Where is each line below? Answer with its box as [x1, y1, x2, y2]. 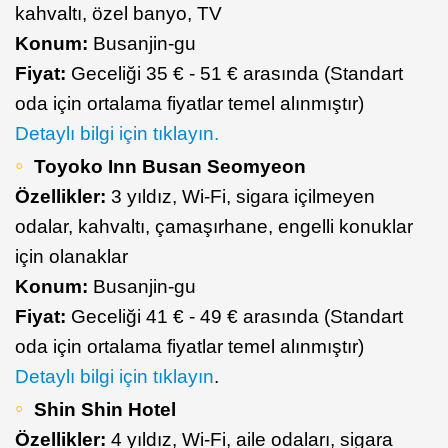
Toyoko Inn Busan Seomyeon [34, 155, 306, 177]
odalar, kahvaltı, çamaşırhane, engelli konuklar [15, 215, 413, 237]
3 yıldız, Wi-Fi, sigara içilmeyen [111, 185, 375, 207]
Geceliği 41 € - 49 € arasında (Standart [71, 305, 403, 327]
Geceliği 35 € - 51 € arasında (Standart [66, 62, 403, 84]
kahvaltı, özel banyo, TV [15, 2, 222, 24]
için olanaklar [15, 245, 128, 267]
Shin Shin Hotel [34, 398, 176, 420]
